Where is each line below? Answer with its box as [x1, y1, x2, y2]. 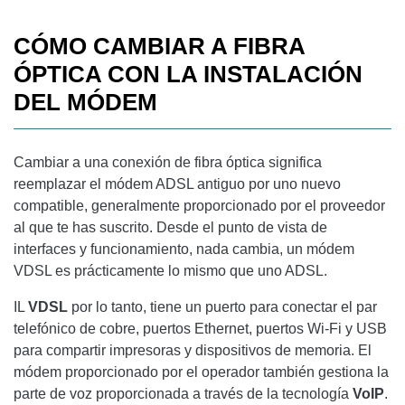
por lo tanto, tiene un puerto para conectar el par [68, 298, 377, 315]
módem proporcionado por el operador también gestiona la [14, 363, 389, 380]
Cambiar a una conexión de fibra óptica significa [14, 154, 322, 170]
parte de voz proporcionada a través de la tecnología [14, 385, 353, 401]
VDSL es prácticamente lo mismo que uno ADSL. [14, 262, 327, 278]
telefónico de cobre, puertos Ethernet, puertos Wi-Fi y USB [14, 320, 387, 336]
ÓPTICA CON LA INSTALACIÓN [14, 60, 363, 88]
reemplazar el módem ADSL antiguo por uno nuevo [14, 175, 341, 192]
